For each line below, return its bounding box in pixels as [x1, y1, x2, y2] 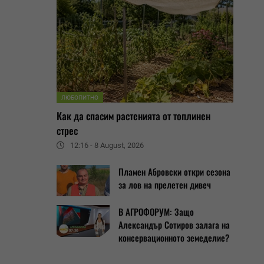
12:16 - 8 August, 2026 [70, 141, 144, 150]
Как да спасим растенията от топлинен [57, 108, 210, 123]
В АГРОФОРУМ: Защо [118, 205, 194, 219]
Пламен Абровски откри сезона [118, 165, 230, 178]
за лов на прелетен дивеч [118, 178, 211, 191]
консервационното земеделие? [118, 231, 229, 245]
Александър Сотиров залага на [118, 218, 230, 232]
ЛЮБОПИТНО [61, 94, 98, 101]
